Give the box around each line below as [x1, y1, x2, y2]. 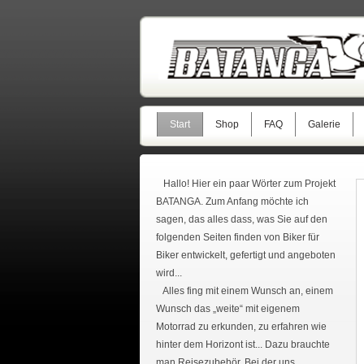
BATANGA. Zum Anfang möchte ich [155, 196, 309, 207]
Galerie [307, 119, 340, 130]
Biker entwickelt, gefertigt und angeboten [155, 249, 336, 261]
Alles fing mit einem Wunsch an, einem [155, 285, 333, 297]
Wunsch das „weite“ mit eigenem [155, 303, 300, 314]
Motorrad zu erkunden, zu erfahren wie [155, 321, 327, 332]
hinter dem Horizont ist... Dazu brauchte [155, 339, 330, 350]
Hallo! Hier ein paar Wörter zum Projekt [155, 178, 336, 189]
